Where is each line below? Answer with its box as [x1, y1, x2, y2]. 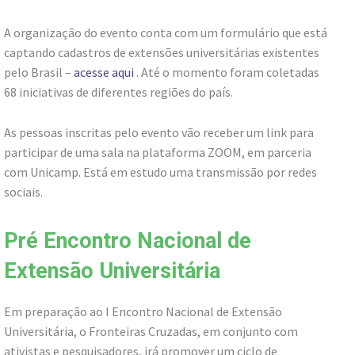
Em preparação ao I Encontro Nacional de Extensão [4, 303, 282, 319]
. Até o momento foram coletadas [134, 63, 319, 80]
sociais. [4, 183, 43, 200]
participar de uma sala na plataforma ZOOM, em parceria [4, 143, 311, 160]
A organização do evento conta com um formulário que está [4, 24, 327, 40]
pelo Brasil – [4, 63, 74, 80]
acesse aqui [74, 63, 134, 80]
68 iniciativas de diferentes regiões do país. [4, 83, 233, 100]
